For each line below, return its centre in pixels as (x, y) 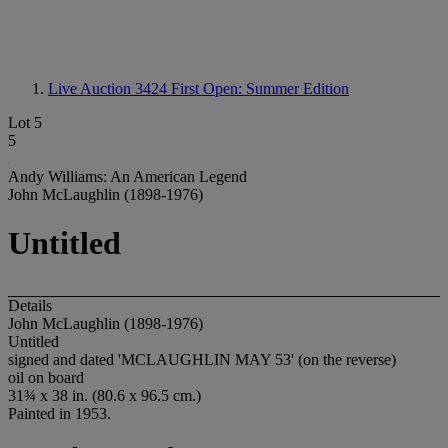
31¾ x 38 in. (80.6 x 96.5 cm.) (104, 395)
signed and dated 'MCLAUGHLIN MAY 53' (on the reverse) (202, 359)
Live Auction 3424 (109, 88)
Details (30, 305)
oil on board (46, 377)
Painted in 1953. (59, 413)
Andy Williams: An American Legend (127, 176)
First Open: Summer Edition (260, 88)
